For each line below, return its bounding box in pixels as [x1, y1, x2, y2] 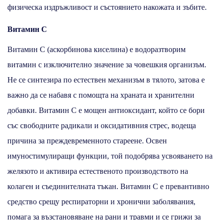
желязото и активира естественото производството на [7, 166, 188, 175]
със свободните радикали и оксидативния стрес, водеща [7, 121, 196, 130]
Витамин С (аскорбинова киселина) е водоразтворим [7, 45, 186, 54]
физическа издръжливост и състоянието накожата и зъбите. [7, 2, 207, 11]
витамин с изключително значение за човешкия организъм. [7, 60, 206, 69]
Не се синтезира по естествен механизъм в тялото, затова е [7, 75, 205, 84]
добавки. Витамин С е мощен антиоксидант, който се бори [7, 106, 205, 114]
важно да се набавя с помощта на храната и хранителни [7, 90, 194, 99]
